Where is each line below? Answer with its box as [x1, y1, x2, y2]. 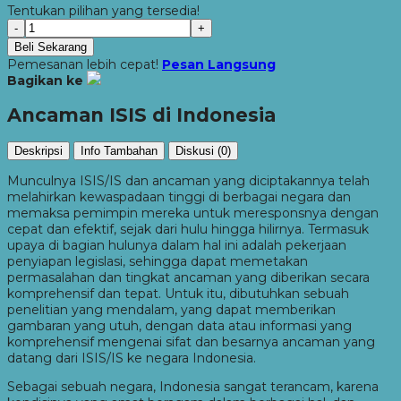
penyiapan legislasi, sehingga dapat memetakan [7, 253, 308, 270]
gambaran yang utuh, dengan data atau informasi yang [7, 318, 352, 335]
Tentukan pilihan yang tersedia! [7, 2, 200, 19]
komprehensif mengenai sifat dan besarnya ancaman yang [7, 334, 375, 351]
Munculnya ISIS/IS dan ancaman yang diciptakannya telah [7, 173, 370, 190]
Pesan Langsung [162, 55, 276, 73]
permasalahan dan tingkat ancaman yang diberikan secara [7, 269, 370, 286]
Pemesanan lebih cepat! [7, 55, 162, 73]
